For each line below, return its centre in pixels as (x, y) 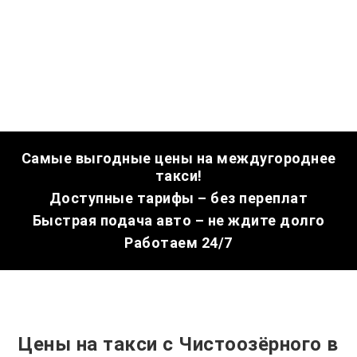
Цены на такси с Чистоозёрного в (178, 344)
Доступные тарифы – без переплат (178, 198)
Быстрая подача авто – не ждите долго (178, 220)
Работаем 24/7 (178, 243)
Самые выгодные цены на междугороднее (178, 158)
